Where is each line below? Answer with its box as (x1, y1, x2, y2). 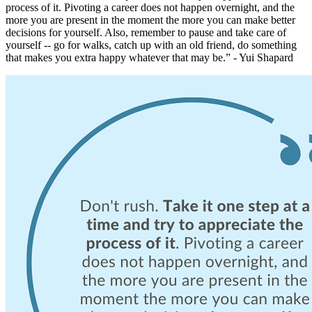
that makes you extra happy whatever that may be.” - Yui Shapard (6, 52, 293, 64)
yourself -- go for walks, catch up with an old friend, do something (6, 39, 297, 52)
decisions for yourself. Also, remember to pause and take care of (6, 26, 286, 39)
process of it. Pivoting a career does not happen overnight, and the (6, 1, 295, 14)
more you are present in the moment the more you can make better (6, 14, 295, 26)
